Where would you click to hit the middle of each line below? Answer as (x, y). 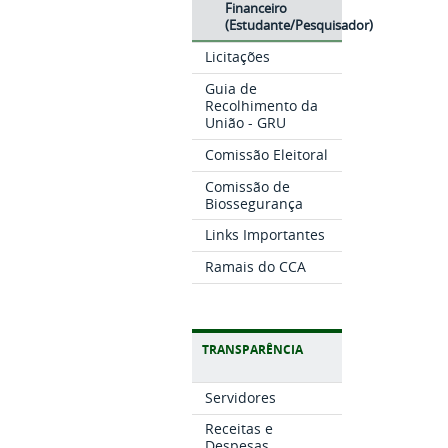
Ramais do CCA (256, 266)
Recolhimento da (262, 106)
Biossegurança (254, 203)
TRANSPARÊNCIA (252, 349)
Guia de (231, 89)
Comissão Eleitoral (267, 154)
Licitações (238, 57)
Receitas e (239, 429)
